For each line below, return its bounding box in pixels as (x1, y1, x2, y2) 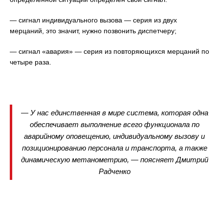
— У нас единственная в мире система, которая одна (21, 108, 208, 117)
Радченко (98, 167, 131, 175)
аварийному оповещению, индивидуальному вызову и (24, 131, 205, 140)
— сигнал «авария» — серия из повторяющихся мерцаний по (10, 47, 209, 55)
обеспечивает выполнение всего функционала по (29, 120, 199, 129)
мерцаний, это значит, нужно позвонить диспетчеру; (10, 26, 176, 35)
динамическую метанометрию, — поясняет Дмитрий (21, 155, 208, 164)
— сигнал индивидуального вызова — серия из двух (10, 16, 177, 24)
